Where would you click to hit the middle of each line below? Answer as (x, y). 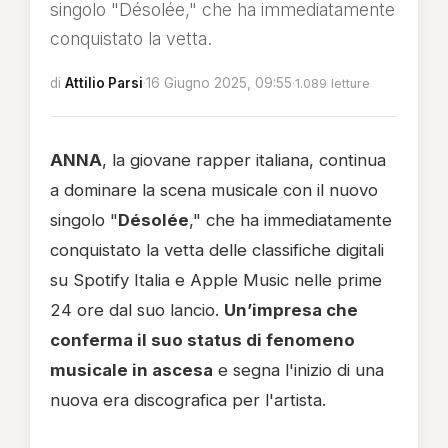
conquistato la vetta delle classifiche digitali (217, 250)
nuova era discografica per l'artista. (188, 400)
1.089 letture (332, 83)
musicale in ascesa (131, 370)
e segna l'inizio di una (298, 370)
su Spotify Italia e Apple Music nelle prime (216, 280)
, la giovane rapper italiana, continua (244, 160)
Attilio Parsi (104, 83)
